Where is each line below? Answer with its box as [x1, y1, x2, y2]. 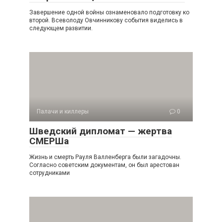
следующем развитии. [29, 25, 93, 32]
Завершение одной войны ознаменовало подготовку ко [29, 9, 189, 16]
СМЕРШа [29, 135, 69, 147]
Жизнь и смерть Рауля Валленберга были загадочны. [29, 154, 181, 161]
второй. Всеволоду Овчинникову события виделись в [29, 17, 183, 24]
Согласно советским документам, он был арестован [29, 162, 179, 168]
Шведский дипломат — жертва [29, 125, 172, 137]
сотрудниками [29, 169, 70, 176]
